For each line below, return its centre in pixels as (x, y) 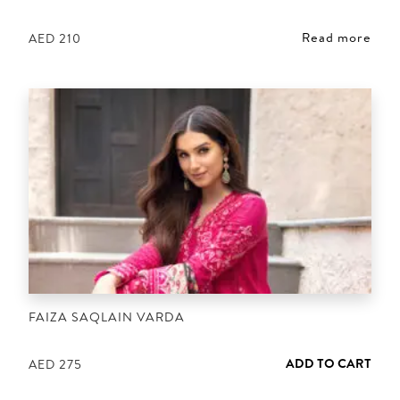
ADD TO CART (329, 363)
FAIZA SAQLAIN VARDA (107, 317)
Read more (337, 37)
